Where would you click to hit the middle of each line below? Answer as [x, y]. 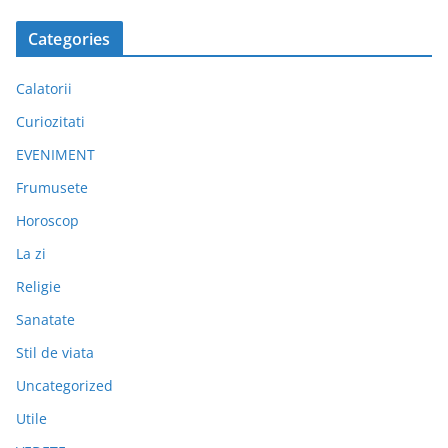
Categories [69, 38]
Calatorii [44, 88]
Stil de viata [55, 352]
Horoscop [47, 220]
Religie [38, 286]
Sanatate [45, 319]
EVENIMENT [55, 154]
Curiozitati [50, 121]
